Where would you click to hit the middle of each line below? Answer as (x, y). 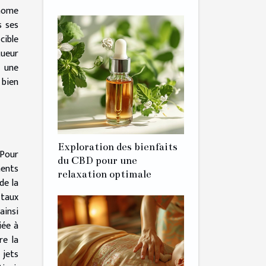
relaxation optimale (104, 174)
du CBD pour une (97, 160)
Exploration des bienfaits (118, 147)
